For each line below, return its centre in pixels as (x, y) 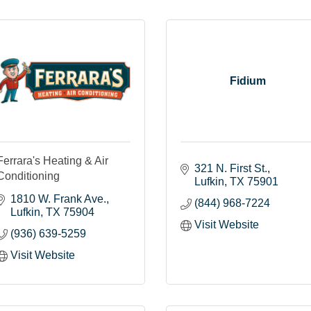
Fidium (247, 81)
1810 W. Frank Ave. (58, 199)
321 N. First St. (231, 168)
